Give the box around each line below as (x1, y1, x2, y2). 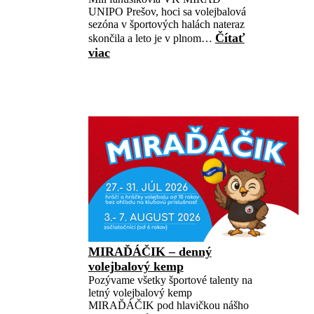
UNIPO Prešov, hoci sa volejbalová (88, 6, 246, 18)
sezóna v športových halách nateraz (88, 18, 245, 30)
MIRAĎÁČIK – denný (88, 245, 212, 259)
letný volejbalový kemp (88, 287, 192, 299)
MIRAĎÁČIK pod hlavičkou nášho (88, 299, 249, 311)
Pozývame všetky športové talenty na (88, 274, 252, 286)
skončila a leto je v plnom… (88, 32, 215, 44)
